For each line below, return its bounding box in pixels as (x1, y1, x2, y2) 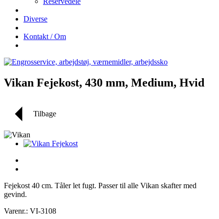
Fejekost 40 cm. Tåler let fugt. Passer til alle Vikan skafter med (4, 181, 197, 190)
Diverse (23, 15, 47, 23)
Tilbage (33, 109, 56, 118)
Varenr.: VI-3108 (4, 206, 56, 215)
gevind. (4, 190, 27, 198)
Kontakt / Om (23, 32, 66, 41)
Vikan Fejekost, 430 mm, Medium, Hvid (4, 76, 204, 89)
